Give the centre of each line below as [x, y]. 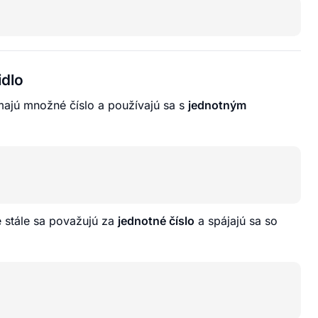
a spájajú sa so [236, 220]
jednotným [217, 105]
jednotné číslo [156, 220]
